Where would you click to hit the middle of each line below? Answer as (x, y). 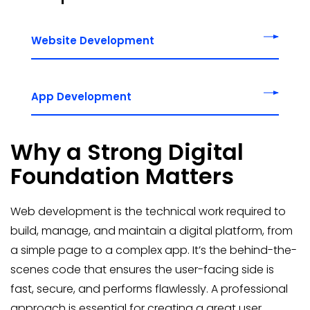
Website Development (93, 40)
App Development (81, 97)
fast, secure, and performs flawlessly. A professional (149, 289)
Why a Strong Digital (127, 152)
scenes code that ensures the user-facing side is (142, 270)
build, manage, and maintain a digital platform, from (152, 231)
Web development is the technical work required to (148, 211)
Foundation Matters (122, 176)
